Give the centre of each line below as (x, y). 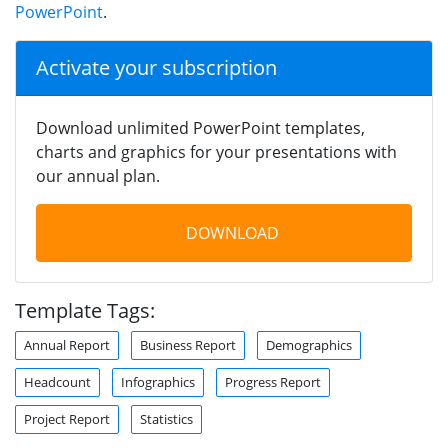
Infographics (158, 381)
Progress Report (273, 381)
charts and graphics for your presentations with (216, 151)
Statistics (166, 418)
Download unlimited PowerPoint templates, (200, 127)
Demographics (309, 344)
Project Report (67, 418)
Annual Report (67, 344)
